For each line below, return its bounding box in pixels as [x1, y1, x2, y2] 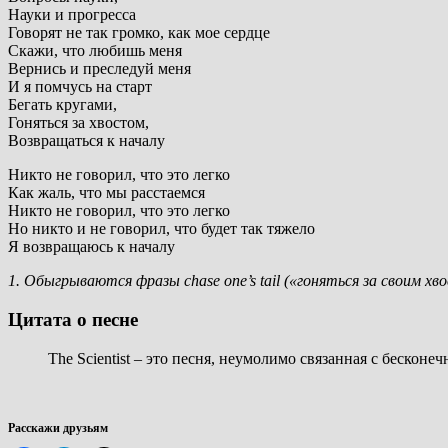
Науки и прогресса [8, 6, 136, 24]
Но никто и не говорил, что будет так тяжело [8, 220, 315, 238]
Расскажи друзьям [8, 420, 108, 435]
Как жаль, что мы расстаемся [8, 184, 205, 202]
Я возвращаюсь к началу [8, 238, 175, 256]
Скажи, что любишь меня [8, 42, 182, 60]
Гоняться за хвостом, [8, 114, 149, 132]
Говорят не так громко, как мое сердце [8, 24, 270, 42]
